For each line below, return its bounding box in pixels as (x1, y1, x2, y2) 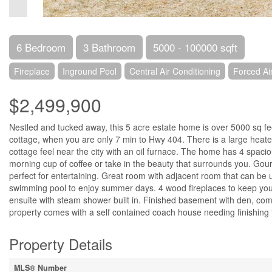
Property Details (9, 233, 112, 254)
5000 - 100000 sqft (153, 39, 237, 55)
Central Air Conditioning (129, 65, 220, 77)
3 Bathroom (83, 39, 135, 55)
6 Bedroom (16, 39, 66, 55)
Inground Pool (63, 65, 117, 77)
